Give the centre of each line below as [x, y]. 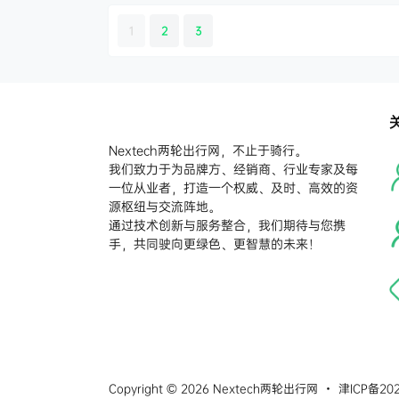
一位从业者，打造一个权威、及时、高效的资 [233, 188]
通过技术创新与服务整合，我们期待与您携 [227, 225]
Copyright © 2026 [159, 389]
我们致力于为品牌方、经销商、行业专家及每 [233, 169]
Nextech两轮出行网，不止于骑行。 [208, 151]
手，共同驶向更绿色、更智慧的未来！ [215, 244]
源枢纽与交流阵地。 [165, 207]
